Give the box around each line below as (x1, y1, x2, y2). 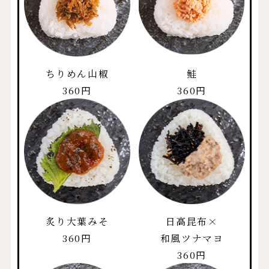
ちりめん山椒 (45, 66, 109, 80)
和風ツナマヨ (160, 231, 224, 244)
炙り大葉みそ (45, 214, 109, 228)
